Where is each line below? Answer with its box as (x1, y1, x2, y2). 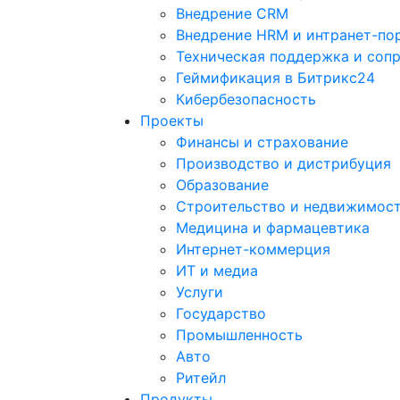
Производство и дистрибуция (176, 154, 391, 172)
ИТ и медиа (176, 262, 258, 279)
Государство (176, 304, 266, 322)
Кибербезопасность (176, 90, 316, 108)
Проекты (140, 112, 204, 129)
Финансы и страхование (176, 133, 348, 151)
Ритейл (176, 369, 226, 387)
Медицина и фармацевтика (176, 219, 370, 237)
